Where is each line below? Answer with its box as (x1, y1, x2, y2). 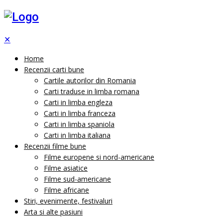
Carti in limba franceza (44, 108, 115, 118)
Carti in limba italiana (44, 130, 111, 140)
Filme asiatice (44, 163, 88, 173)
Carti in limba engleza (44, 97, 112, 107)
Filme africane (44, 185, 89, 195)
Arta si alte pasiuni (24, 207, 83, 217)
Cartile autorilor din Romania (44, 75, 136, 85)
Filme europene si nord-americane (44, 152, 154, 162)
